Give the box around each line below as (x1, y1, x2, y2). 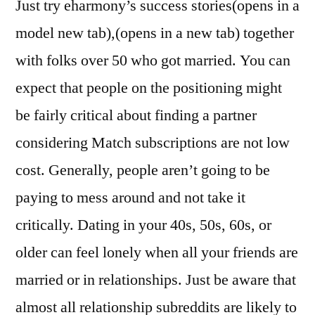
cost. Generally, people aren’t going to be (15, 160, 270, 180)
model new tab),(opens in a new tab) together (15, 22, 294, 43)
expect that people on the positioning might (15, 77, 282, 98)
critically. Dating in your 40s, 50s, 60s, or (15, 214, 271, 235)
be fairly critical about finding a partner (15, 105, 257, 125)
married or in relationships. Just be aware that (15, 269, 296, 290)
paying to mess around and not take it (15, 187, 245, 207)
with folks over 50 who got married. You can (15, 50, 290, 70)
